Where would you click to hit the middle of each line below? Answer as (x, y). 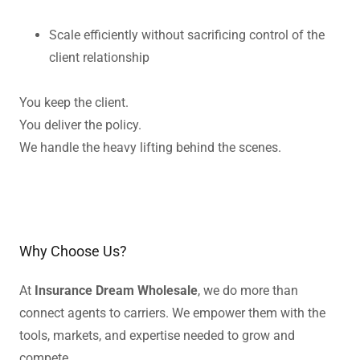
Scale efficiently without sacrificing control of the (186, 35)
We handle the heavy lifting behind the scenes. (150, 147)
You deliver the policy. (80, 125)
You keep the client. (74, 102)
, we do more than (248, 290)
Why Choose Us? (73, 251)
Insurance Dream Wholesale (116, 290)
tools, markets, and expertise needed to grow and (157, 335)
